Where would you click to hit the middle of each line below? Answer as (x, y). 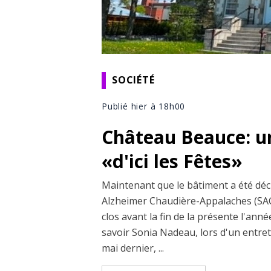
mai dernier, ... (133, 248)
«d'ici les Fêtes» (172, 161)
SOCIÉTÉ (133, 80)
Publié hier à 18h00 (144, 106)
